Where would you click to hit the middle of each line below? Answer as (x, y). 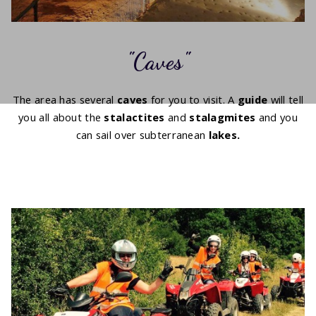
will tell (286, 99)
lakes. (224, 134)
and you (276, 117)
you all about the (61, 117)
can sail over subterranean (142, 134)
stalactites (134, 117)
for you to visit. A (193, 99)
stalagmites (223, 117)
